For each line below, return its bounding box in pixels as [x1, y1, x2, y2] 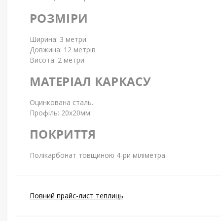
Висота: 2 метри [30, 55, 84, 65]
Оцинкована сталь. [30, 98, 93, 107]
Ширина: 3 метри [30, 35, 86, 44]
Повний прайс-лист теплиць [30, 191, 123, 200]
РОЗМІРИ [30, 10, 88, 26]
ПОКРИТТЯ [30, 126, 96, 142]
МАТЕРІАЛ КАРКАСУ [30, 73, 151, 89]
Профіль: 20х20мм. [30, 108, 92, 117]
